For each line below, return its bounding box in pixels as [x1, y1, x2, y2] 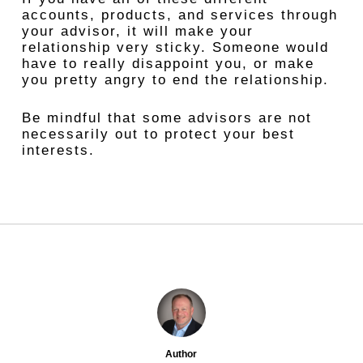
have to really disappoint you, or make [21, 56, 314, 71]
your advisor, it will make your [21, 23, 254, 39]
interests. [21, 143, 95, 158]
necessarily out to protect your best [21, 126, 295, 142]
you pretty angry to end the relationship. [21, 72, 329, 88]
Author [165, 348, 198, 360]
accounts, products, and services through [21, 7, 338, 23]
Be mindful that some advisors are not [21, 110, 312, 126]
